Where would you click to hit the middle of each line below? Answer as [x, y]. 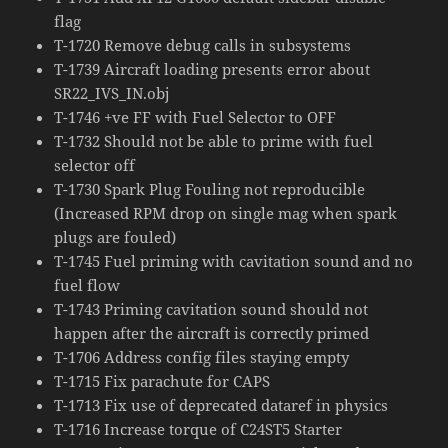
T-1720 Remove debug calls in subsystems [203, 44]
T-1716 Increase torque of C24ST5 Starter [198, 428]
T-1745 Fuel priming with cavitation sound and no [234, 260]
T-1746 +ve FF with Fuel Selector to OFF [195, 116]
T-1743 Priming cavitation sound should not [211, 308]
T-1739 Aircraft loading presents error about [212, 68]
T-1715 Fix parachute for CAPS [162, 380]
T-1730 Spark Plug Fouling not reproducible [210, 188]
